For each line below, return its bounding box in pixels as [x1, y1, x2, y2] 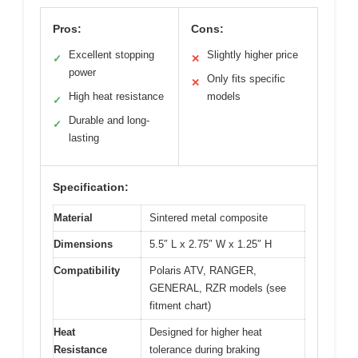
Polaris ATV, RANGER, [149, 265, 257, 277]
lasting [69, 132, 99, 145]
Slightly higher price [207, 49, 298, 62]
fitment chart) [149, 300, 211, 312]
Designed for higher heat [149, 326, 262, 339]
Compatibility [54, 265, 120, 277]
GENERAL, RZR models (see [149, 282, 286, 295]
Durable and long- [69, 114, 149, 127]
